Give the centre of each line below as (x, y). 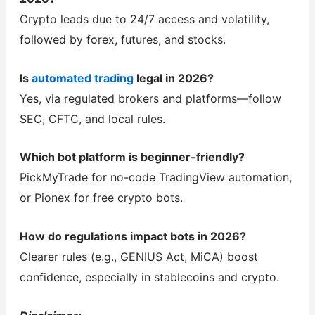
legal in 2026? (173, 78)
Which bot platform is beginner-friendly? (132, 157)
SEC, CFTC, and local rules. (92, 118)
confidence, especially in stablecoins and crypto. (149, 277)
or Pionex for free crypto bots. (101, 198)
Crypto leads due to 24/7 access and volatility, (144, 19)
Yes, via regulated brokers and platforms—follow (150, 98)
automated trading (82, 78)
